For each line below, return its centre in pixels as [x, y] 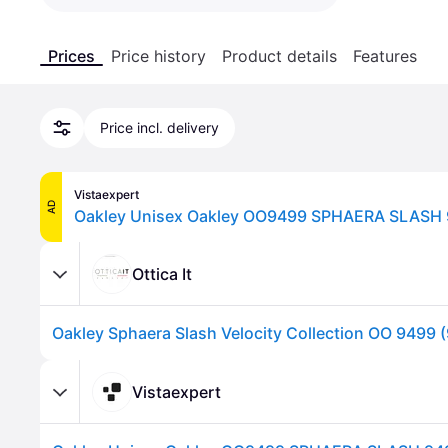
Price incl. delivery [159, 127]
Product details [279, 56]
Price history [158, 56]
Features [385, 56]
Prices [71, 56]
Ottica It [162, 273]
